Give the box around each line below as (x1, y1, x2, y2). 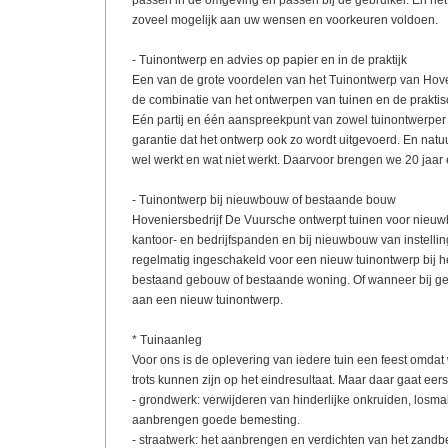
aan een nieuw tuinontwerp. (131, 293, 283, 307)
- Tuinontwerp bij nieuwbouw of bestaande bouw (131, 193, 396, 207)
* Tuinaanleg (131, 333, 202, 347)
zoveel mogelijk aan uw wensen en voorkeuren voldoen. (131, 13, 438, 27)
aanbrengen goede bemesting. (131, 413, 300, 427)
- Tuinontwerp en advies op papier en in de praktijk (131, 53, 407, 67)
